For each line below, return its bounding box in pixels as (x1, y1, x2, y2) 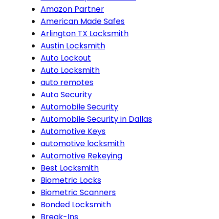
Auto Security (41, 88, 92, 100)
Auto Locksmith (41, 64, 100, 76)
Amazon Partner (41, 3, 104, 15)
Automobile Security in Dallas (41, 113, 152, 125)
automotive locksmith (41, 137, 125, 149)
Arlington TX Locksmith (41, 27, 129, 39)
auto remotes (41, 76, 93, 88)
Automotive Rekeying (41, 150, 122, 161)
